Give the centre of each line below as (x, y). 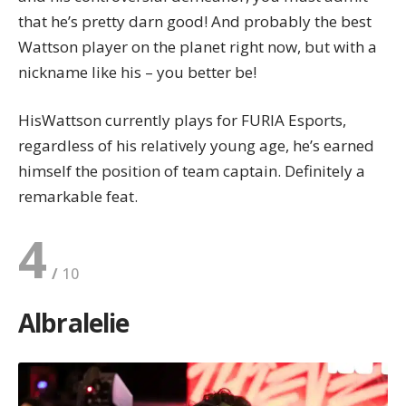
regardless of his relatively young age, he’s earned (196, 146)
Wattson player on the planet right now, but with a (198, 46)
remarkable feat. (78, 197)
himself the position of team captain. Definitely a (192, 171)
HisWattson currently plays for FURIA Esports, (182, 121)
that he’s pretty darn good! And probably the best (195, 21)
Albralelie (74, 323)
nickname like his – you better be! (137, 72)
